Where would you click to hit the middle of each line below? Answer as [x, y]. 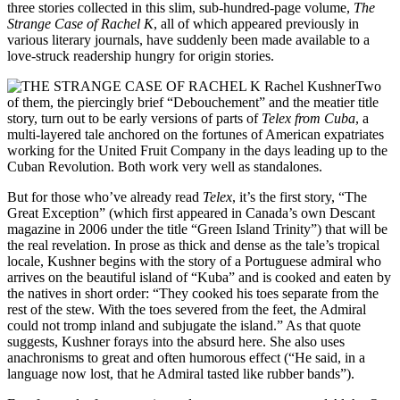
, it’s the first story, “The [300, 197]
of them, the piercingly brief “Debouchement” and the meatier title [193, 103]
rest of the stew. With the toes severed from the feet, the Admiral [187, 310]
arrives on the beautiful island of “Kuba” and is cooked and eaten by [199, 278]
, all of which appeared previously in [256, 24]
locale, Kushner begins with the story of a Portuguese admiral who [194, 262]
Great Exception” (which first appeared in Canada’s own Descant [191, 213]
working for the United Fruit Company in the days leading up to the [197, 151]
